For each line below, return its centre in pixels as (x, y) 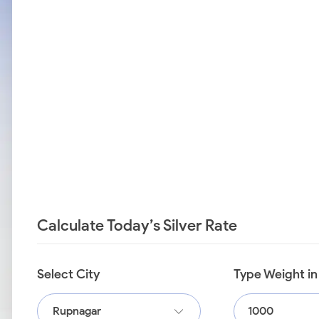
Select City (68, 274)
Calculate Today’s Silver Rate (137, 225)
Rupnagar (77, 311)
